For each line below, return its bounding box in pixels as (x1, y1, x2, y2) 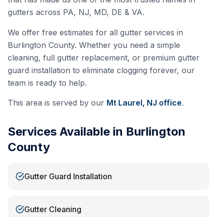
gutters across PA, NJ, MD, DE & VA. (8, 7, 144, 17)
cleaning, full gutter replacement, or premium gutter (8, 53, 200, 62)
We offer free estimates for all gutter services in (8, 28, 183, 37)
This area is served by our (8, 98, 104, 108)
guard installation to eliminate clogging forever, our (8, 65, 195, 75)
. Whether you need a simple (75, 40, 180, 50)
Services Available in (8, 124, 126, 139)
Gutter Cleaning (24, 204, 81, 214)
